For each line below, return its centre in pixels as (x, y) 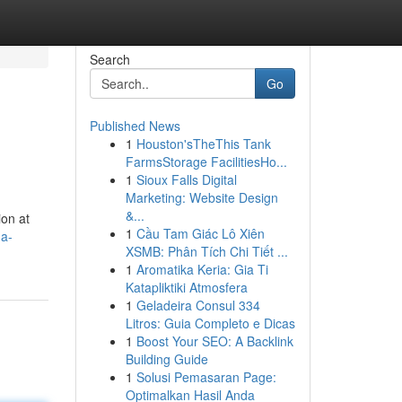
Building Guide (166, 359)
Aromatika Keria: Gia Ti (202, 269)
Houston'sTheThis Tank (203, 144)
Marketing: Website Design (201, 197)
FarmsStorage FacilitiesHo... (206, 162)
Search (109, 59)
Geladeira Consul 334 (198, 305)
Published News (135, 126)
